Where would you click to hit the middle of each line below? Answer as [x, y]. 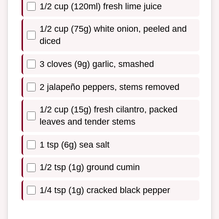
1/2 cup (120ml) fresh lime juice [101, 6]
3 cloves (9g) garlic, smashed [97, 64]
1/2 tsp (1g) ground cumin [90, 167]
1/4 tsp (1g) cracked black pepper [105, 190]
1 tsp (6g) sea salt [75, 144]
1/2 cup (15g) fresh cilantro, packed [109, 110]
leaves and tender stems [88, 122]
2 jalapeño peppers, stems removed [109, 87]
